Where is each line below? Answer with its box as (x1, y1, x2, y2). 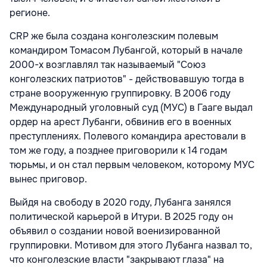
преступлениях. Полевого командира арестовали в (10, 130, 246, 143)
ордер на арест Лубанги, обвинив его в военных (10, 116, 231, 129)
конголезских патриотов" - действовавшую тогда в (10, 73, 244, 86)
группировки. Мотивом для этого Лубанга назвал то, (10, 239, 252, 252)
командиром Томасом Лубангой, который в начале (10, 44, 243, 57)
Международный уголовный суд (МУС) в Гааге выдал (10, 101, 253, 114)
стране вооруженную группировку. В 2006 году (10, 87, 231, 100)
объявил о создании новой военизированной (10, 225, 221, 238)
